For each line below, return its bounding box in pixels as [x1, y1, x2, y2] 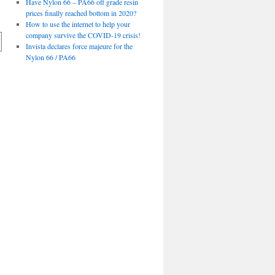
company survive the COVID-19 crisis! [25, 30, 141, 40]
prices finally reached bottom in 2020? [25, 8, 136, 18]
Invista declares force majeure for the [25, 41, 133, 51]
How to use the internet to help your [25, 19, 130, 29]
